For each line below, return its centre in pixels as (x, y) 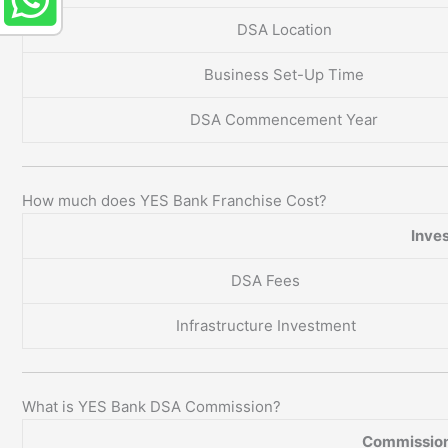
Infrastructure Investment (265, 326)
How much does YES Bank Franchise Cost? (174, 201)
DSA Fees (265, 281)
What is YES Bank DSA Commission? (151, 407)
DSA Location (284, 30)
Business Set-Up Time (284, 75)
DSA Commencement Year (284, 120)
